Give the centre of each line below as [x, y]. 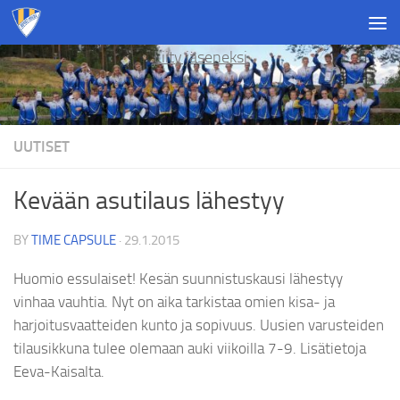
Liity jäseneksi [200, 57]
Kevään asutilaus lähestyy [149, 201]
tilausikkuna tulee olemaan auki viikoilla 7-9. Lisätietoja [190, 348]
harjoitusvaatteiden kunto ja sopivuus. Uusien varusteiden [199, 325]
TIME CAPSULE [74, 241]
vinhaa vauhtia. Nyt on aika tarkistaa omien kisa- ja [174, 301]
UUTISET [42, 147]
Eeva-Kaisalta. [59, 371]
